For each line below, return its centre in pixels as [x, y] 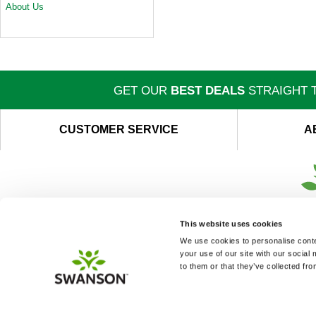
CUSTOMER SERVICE [119, 129]
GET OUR [142, 91]
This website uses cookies [231, 224]
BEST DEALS [207, 91]
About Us [25, 7]
